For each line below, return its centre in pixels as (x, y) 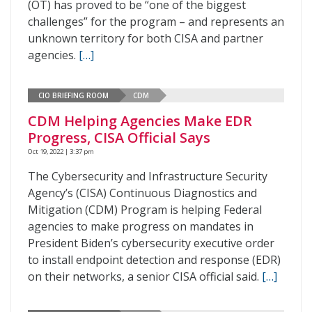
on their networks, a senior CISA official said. (145, 276)
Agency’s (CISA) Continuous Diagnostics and (142, 193)
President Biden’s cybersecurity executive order (151, 243)
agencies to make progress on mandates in (141, 226)
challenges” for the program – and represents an (156, 22)
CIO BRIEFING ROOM (73, 95)
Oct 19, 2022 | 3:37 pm (61, 151)
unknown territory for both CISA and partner (146, 38)
